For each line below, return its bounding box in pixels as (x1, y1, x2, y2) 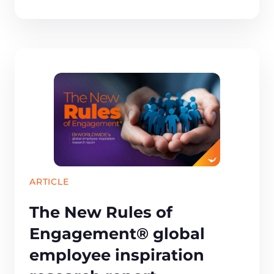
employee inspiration (29, 245, 204, 265)
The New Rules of (29, 202, 172, 222)
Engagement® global (29, 224, 205, 243)
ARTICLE (29, 176, 69, 187)
